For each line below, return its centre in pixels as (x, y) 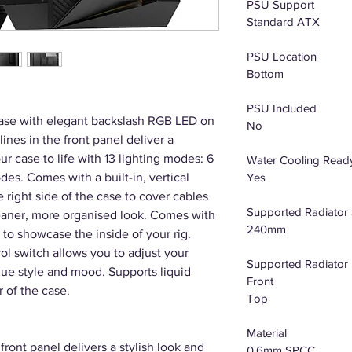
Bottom (265, 73)
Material (267, 333)
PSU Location (282, 56)
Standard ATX (283, 22)
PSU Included (282, 108)
